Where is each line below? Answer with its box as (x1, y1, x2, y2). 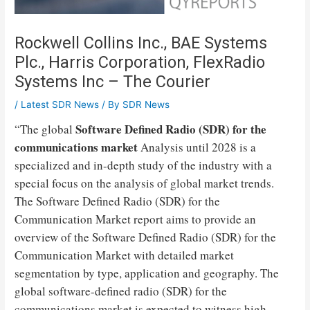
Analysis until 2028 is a (138, 139, 257, 156)
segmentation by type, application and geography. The (15, 265, 280, 282)
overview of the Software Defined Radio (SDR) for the (15, 229, 277, 246)
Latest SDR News (21, 98, 100, 110)
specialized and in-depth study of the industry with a (15, 157, 273, 174)
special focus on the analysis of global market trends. (15, 175, 275, 192)
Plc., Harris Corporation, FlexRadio (15, 52, 266, 72)
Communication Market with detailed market (15, 247, 235, 264)
